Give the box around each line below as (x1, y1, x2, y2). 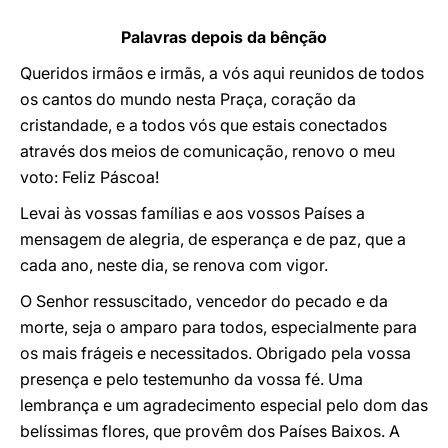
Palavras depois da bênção (121, 27, 327, 47)
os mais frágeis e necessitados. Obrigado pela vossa (20, 343, 411, 363)
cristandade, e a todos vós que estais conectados (20, 115, 387, 135)
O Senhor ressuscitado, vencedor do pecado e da (20, 291, 388, 311)
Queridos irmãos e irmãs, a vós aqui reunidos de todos (20, 63, 424, 83)
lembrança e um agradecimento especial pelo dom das (20, 395, 428, 415)
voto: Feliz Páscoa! (20, 167, 159, 187)
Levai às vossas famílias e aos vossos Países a (20, 203, 365, 223)
